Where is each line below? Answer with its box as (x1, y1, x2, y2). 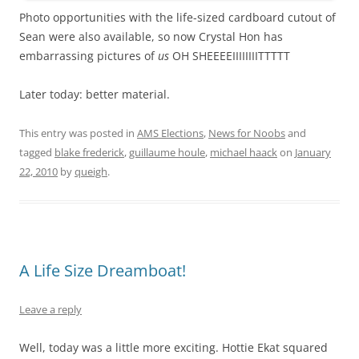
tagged (19, 145, 54, 160)
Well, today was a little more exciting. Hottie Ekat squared (19, 340, 328, 356)
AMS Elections (137, 126, 204, 141)
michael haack (210, 145, 277, 160)
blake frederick (54, 145, 124, 160)
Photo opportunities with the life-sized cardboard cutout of (19, 10, 336, 26)
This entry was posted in (19, 126, 137, 141)
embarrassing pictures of (19, 48, 158, 64)
